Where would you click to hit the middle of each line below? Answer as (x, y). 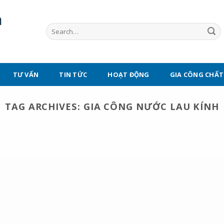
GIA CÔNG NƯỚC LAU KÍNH (151, 106)
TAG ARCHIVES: (44, 106)
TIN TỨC (73, 74)
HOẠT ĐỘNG (128, 74)
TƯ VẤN (26, 74)
